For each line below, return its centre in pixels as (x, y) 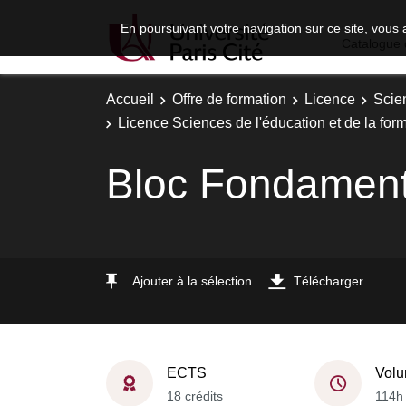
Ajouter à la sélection (192, 280)
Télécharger (329, 280)
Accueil (130, 99)
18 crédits (195, 396)
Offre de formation (229, 99)
